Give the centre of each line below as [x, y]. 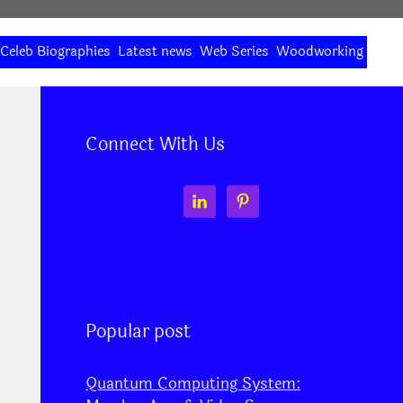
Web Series [234, 52]
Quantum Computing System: [193, 384]
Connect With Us [155, 144]
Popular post [138, 331]
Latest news [155, 52]
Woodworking [320, 52]
